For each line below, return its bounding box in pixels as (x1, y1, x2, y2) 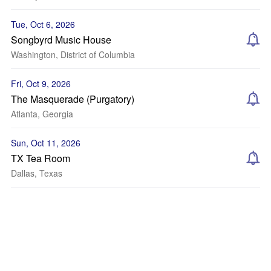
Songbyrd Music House (11, 33, 111, 47)
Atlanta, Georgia (11, 108, 73, 120)
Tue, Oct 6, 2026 (11, 18, 75, 30)
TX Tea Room (11, 151, 70, 165)
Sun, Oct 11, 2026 (11, 137, 80, 149)
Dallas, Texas (11, 167, 62, 179)
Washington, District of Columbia (11, 48, 135, 60)
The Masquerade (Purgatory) (11, 92, 134, 106)
